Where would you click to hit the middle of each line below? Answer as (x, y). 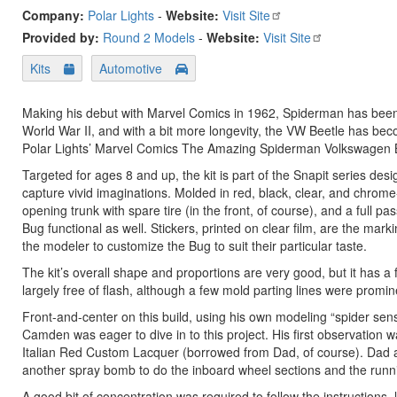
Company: (55, 15)
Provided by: (62, 37)
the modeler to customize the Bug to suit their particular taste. (195, 245)
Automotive (131, 68)
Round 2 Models (149, 37)
